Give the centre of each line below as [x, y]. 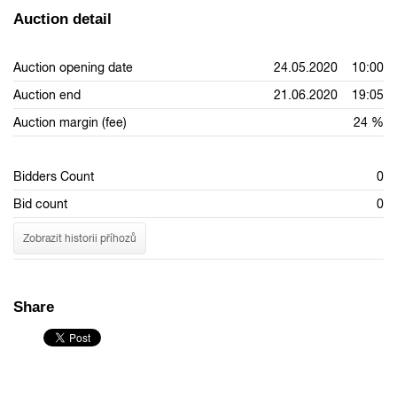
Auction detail [62, 19]
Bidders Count [54, 177]
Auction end [47, 95]
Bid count [40, 204]
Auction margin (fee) [70, 123]
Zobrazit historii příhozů [80, 238]
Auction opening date [73, 68]
